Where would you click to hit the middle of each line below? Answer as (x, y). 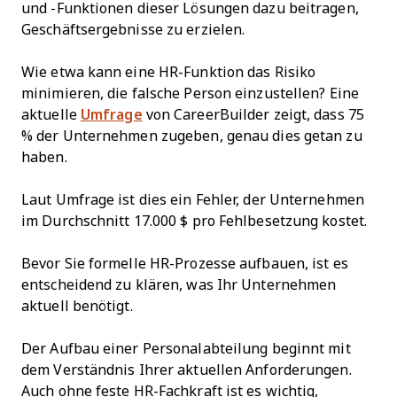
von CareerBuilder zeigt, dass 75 (253, 115)
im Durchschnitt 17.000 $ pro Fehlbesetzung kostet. (195, 222)
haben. (44, 158)
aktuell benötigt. (77, 307)
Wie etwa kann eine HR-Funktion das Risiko (169, 73)
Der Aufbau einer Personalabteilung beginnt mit (186, 349)
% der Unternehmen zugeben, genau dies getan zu (192, 136)
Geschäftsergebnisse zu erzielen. (133, 30)
